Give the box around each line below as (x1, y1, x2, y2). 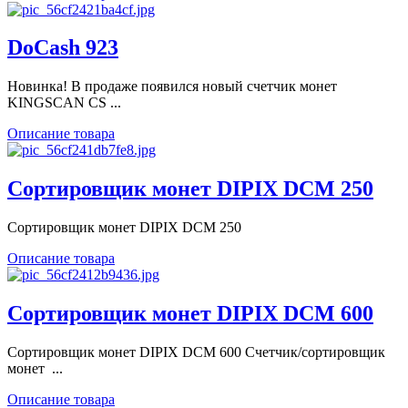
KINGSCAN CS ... (7, 95, 121, 111)
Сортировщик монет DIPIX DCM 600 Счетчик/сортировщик (7, 343, 385, 360)
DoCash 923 (7, 36, 118, 60)
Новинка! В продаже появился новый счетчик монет (7, 78, 337, 95)
